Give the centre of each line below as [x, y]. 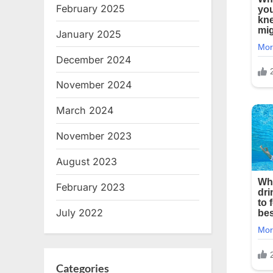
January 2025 [89, 34]
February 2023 [90, 187]
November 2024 [94, 85]
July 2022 [80, 212]
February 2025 [90, 8]
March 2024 [85, 111]
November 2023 [94, 136]
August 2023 [87, 162]
